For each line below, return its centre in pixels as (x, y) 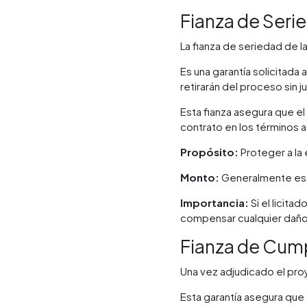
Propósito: (210, 151)
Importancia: (215, 202)
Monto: (200, 177)
